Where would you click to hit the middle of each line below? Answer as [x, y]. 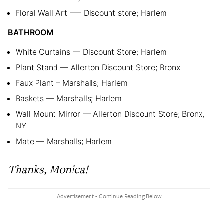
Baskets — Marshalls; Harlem [69, 98]
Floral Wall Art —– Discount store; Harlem [91, 12]
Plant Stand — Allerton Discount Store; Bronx [98, 67]
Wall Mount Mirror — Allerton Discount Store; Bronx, [110, 114]
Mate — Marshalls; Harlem [64, 141]
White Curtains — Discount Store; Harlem [91, 51]
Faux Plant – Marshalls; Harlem [72, 82]
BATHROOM [31, 32]
